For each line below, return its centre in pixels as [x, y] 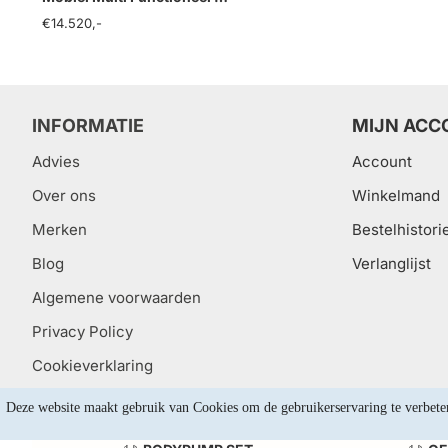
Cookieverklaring [92, 365]
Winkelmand [396, 195]
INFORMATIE [88, 125]
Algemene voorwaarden [116, 297]
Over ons [64, 195]
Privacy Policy [82, 331]
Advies [56, 161]
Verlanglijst [391, 263]
